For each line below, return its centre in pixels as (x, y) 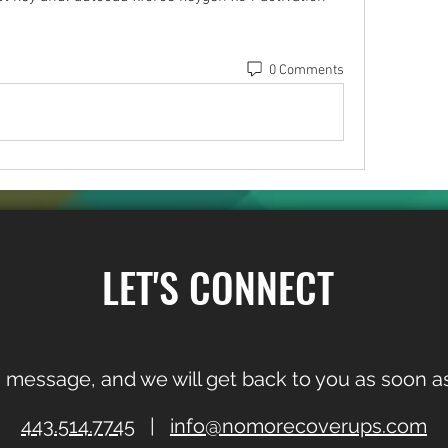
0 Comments (306, 70)
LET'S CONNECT (217, 287)
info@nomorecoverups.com (298, 426)
